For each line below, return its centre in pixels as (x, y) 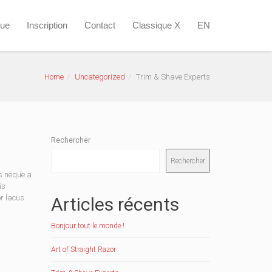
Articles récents (115, 204)
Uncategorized (100, 77)
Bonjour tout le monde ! (87, 226)
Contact (100, 25)
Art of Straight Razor (83, 250)
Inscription (47, 25)
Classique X (156, 25)
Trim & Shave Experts (173, 77)
